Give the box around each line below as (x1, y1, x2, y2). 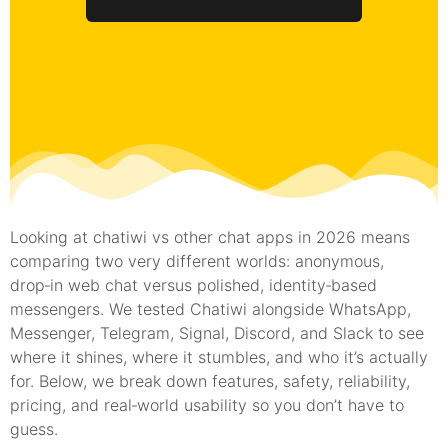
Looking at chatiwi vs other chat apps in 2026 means (10, 227, 410, 247)
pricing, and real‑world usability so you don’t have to (10, 395, 404, 415)
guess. (10, 419, 58, 439)
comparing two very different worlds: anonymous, (10, 251, 384, 271)
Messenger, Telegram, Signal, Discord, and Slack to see (10, 323, 424, 343)
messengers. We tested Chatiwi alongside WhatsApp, (10, 299, 411, 319)
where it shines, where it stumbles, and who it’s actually (10, 347, 428, 367)
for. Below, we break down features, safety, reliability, (10, 371, 410, 391)
